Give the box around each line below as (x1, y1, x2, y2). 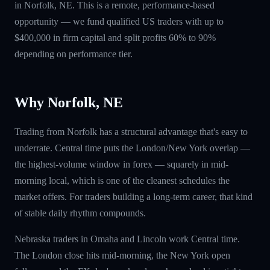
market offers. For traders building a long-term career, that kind (14, 191, 253, 202)
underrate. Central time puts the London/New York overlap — (14, 142, 250, 153)
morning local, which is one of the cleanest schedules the (14, 175, 230, 186)
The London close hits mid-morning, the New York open (14, 250, 230, 260)
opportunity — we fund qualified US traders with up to (14, 16, 224, 27)
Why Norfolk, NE (14, 94, 123, 110)
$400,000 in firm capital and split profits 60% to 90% (14, 32, 216, 43)
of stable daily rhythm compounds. (14, 207, 146, 218)
